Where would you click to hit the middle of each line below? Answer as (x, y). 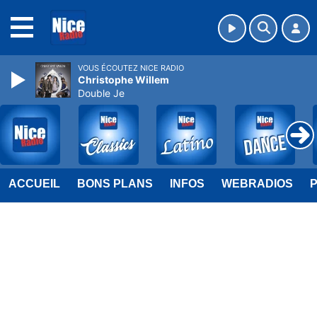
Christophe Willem (123, 80)
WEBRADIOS (257, 184)
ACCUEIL (34, 184)
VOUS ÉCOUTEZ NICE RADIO (131, 68)
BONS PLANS (115, 184)
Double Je (101, 93)
